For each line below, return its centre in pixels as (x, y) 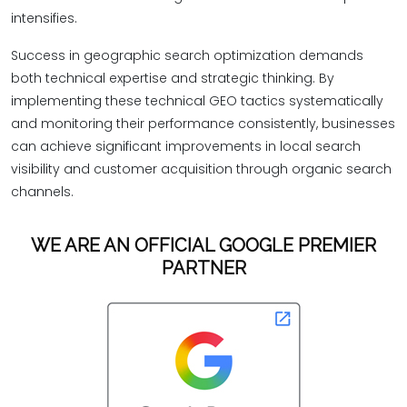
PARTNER (203, 268)
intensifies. (44, 18)
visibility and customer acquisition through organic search (201, 169)
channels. (42, 192)
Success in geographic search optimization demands (187, 55)
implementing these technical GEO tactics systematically (197, 101)
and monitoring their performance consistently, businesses (203, 124)
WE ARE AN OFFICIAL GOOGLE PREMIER (203, 245)
